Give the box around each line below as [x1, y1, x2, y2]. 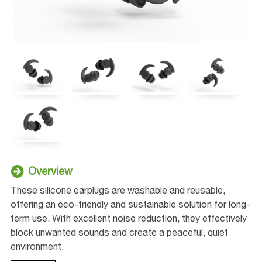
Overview [27, 164, 73, 177]
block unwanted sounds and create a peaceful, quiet [10, 226, 228, 237]
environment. [10, 240, 64, 251]
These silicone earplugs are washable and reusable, [10, 184, 225, 195]
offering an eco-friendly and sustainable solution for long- [10, 198, 250, 209]
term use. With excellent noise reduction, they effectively [10, 212, 247, 223]
